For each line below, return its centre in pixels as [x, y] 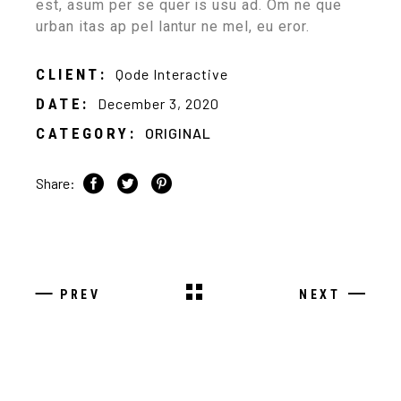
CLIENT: [72, 74]
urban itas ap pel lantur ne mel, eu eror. [173, 26]
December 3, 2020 [158, 103]
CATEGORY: [86, 133]
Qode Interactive [172, 73]
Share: [56, 183]
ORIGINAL [178, 132]
